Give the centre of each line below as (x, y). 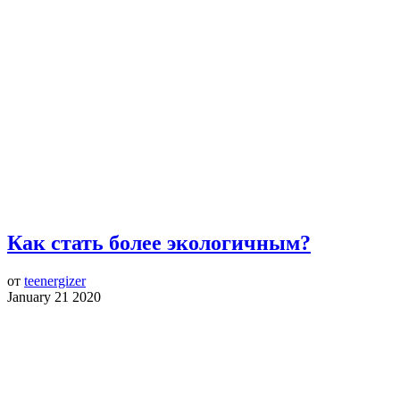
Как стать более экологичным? (159, 242)
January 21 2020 (54, 296)
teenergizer (55, 280)
